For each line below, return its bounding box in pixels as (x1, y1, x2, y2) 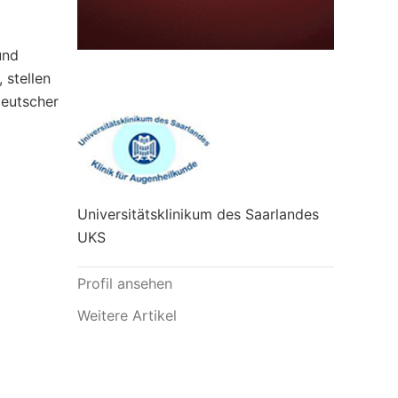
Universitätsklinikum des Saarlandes (77, 205, 320, 224)
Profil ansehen (77, 275, 173, 293)
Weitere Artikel (77, 306, 178, 325)
